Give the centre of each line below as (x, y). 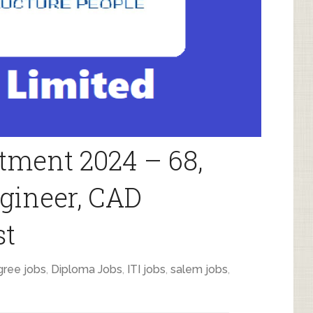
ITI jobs (146, 269)
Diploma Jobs (87, 269)
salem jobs (199, 269)
